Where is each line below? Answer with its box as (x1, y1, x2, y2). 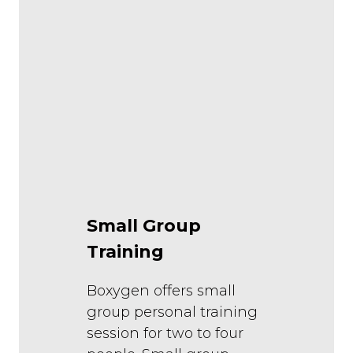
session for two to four (87, 325, 243, 343)
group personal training (87, 303, 258, 321)
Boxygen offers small (87, 282, 236, 300)
